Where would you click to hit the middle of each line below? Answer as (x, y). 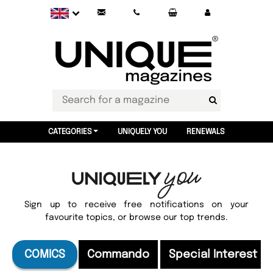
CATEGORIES (70, 132)
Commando (118, 254)
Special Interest (213, 254)
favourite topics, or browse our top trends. (136, 218)
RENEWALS (205, 132)
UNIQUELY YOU (142, 132)
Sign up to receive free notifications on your (136, 205)
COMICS (45, 254)
